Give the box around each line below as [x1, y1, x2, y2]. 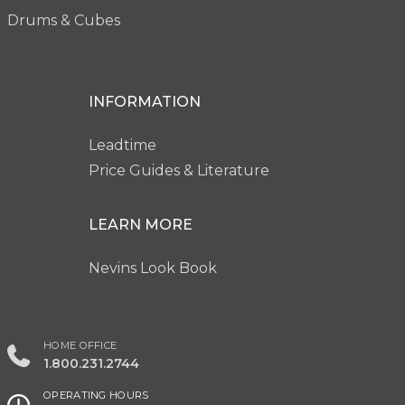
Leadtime [89, 136, 156, 154]
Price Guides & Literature [89, 161, 269, 179]
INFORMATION [89, 92, 201, 110]
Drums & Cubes [7, 11, 120, 29]
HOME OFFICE [43, 338, 118, 352]
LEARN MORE [89, 215, 193, 233]
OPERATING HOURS [43, 388, 149, 401]
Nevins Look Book [89, 259, 217, 277]
